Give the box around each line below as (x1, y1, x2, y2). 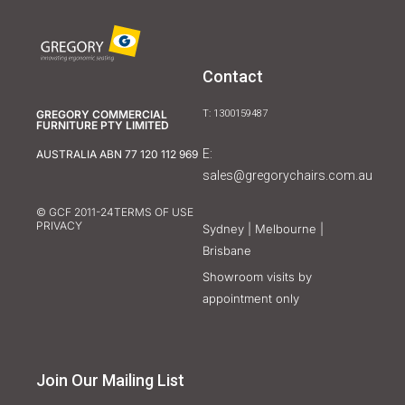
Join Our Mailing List (36, 371, 184, 391)
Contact (202, 67, 263, 87)
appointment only (202, 291, 299, 306)
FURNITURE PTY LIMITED (36, 118, 169, 132)
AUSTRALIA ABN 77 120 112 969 (36, 146, 198, 161)
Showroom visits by (202, 269, 312, 285)
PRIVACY (36, 218, 82, 232)
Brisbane (202, 243, 251, 259)
